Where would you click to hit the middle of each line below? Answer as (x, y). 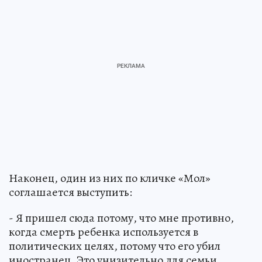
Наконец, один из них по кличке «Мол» (110, 178)
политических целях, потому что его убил (115, 246)
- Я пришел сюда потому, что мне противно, (121, 218)
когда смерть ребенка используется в (104, 232)
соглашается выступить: (70, 192)
